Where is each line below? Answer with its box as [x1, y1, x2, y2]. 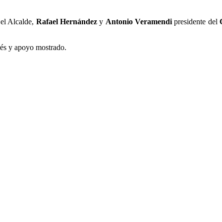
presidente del [171, 17, 220, 26]
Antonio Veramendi [105, 17, 172, 26]
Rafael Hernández [36, 17, 97, 26]
